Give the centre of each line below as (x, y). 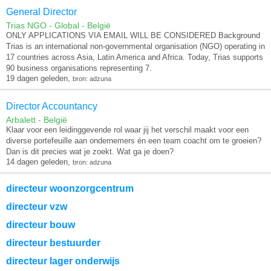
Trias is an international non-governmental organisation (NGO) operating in (135, 47)
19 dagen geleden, (39, 79)
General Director (41, 12)
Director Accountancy (52, 106)
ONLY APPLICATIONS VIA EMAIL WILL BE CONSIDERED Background (133, 36)
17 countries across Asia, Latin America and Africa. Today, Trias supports (135, 57)
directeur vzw (37, 207)
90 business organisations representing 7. (79, 68)
